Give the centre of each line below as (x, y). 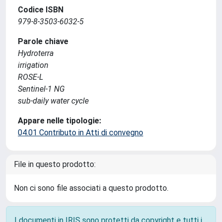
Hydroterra (36, 53)
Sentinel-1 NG (41, 89)
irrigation (33, 65)
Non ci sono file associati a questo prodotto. (91, 188)
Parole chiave (43, 41)
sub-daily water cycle (53, 101)
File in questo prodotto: (55, 164)
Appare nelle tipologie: (59, 120)
